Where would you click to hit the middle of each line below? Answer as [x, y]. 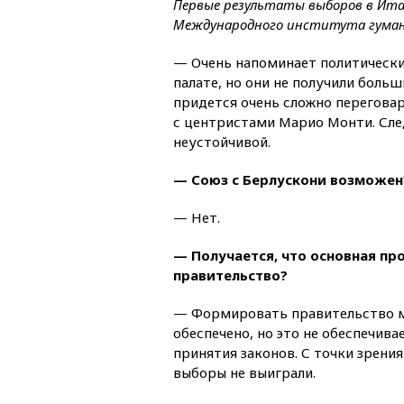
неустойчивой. [222, 141]
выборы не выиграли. [244, 372]
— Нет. [197, 217]
